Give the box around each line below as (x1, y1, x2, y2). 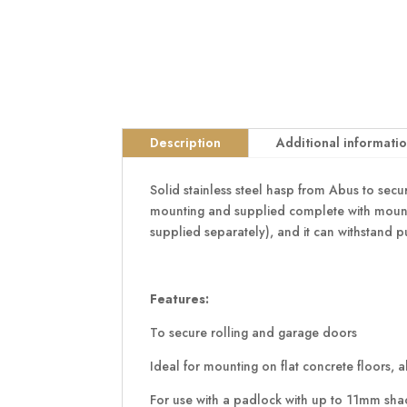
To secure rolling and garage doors (150, 323, 358, 342)
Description (150, 133, 222, 152)
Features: (150, 289, 210, 308)
